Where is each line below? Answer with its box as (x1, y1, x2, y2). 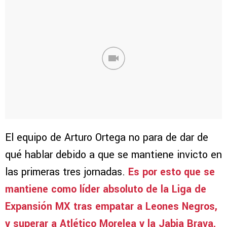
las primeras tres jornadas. (5, 165, 125, 180)
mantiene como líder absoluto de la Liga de (5, 182, 206, 197)
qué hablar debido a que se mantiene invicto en (5, 147, 222, 163)
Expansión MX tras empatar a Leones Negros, (5, 199, 217, 214)
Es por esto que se (125, 165, 215, 180)
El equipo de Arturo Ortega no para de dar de (5, 130, 208, 145)
